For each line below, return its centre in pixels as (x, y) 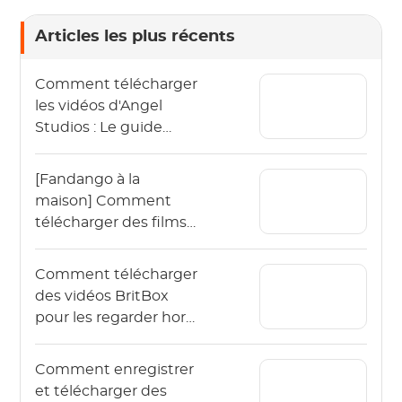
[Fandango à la (88, 179)
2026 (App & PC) (93, 149)
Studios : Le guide (99, 127)
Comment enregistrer (115, 370)
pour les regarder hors (114, 318)
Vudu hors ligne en (104, 244)
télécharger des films (111, 223)
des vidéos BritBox (102, 296)
